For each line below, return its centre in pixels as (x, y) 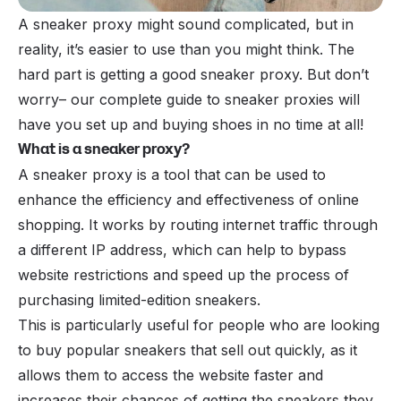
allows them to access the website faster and (171, 375)
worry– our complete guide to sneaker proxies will (189, 100)
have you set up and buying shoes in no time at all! (191, 125)
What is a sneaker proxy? (104, 149)
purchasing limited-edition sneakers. (139, 300)
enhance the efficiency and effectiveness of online (188, 200)
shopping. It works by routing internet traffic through (198, 225)
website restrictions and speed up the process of (183, 275)
